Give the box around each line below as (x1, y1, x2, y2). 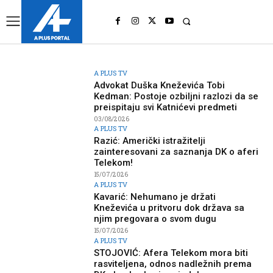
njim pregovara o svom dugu (94, 213, 217, 225)
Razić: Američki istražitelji (94, 135, 206, 147)
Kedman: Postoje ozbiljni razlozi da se (94, 90, 259, 102)
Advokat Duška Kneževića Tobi (94, 79, 225, 91)
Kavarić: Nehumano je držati (94, 191, 216, 203)
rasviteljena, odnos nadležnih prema (94, 258, 252, 269)
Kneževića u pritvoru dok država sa (94, 202, 245, 214)
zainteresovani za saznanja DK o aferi (94, 146, 259, 158)
